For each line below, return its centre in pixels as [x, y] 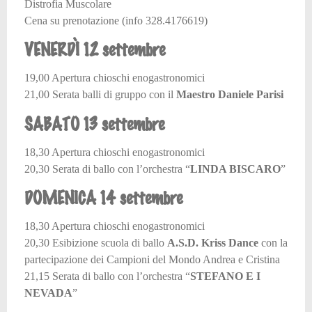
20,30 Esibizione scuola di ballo [96, 243]
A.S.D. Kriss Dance [214, 243]
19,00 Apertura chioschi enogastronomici [115, 78]
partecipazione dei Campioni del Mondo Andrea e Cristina [152, 260]
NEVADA [48, 293]
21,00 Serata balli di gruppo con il [100, 95]
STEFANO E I [225, 276]
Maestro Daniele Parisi [230, 95]
